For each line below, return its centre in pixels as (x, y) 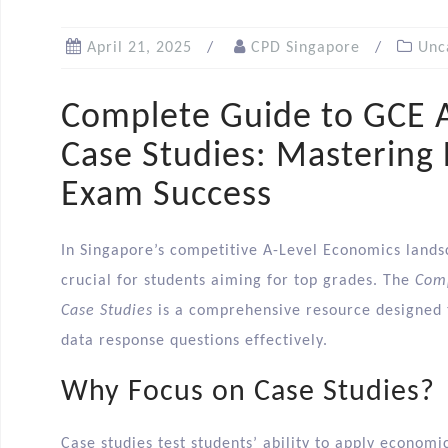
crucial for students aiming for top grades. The (238, 281)
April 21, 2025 (139, 48)
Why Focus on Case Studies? (248, 393)
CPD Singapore (305, 48)
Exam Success (166, 196)
